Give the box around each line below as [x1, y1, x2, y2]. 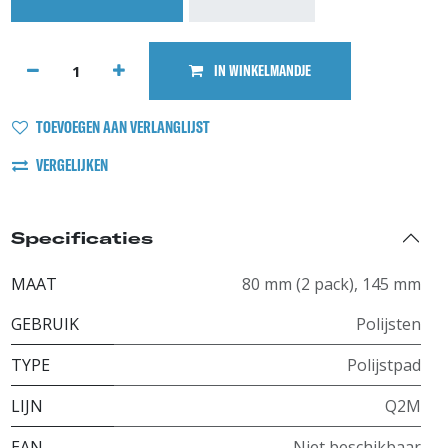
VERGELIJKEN [36, 155, 108, 175]
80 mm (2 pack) [242, 273, 354, 295]
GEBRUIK [11, 313, 79, 335]
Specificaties [11, 228, 153, 248]
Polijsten [356, 313, 421, 335]
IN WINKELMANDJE [211, 61, 311, 80]
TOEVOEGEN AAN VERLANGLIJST [36, 117, 210, 137]
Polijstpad [347, 354, 421, 376]
